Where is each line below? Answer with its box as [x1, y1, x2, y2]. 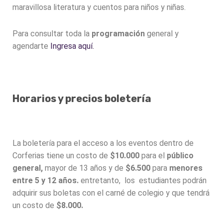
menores [169, 163, 203, 173]
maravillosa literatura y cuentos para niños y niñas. [12, 2, 188, 12]
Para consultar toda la [12, 29, 92, 39]
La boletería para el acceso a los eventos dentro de [12, 138, 194, 148]
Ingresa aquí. [50, 41, 94, 51]
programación [92, 29, 145, 39]
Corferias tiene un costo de [12, 150, 110, 160]
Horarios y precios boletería [12, 92, 151, 105]
